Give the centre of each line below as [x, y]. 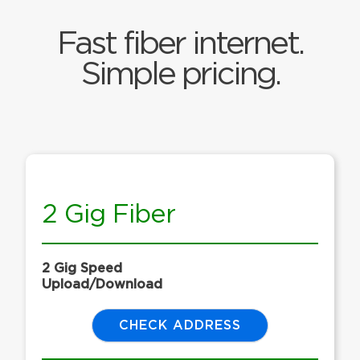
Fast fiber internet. [180, 45]
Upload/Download [102, 285]
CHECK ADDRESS [180, 326]
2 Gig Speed [82, 269]
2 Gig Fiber [108, 215]
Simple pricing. [180, 75]
